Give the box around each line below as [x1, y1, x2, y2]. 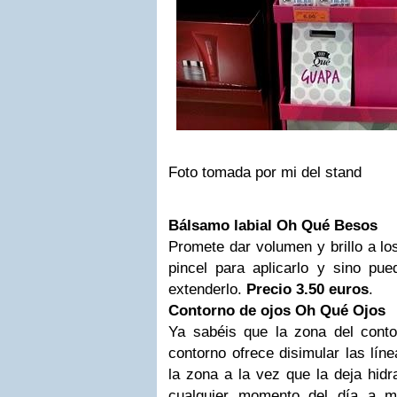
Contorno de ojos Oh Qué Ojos [168, 302, 385, 319]
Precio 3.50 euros [246, 281, 369, 298]
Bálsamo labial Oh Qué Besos [168, 217, 378, 234]
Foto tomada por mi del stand [168, 164, 362, 181]
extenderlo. [168, 281, 246, 298]
